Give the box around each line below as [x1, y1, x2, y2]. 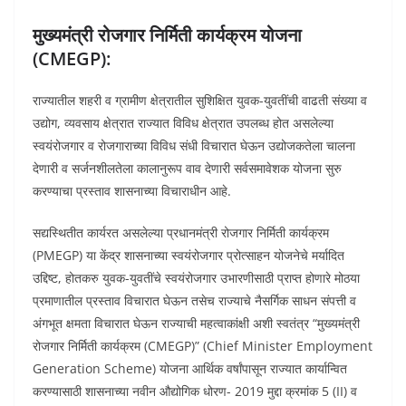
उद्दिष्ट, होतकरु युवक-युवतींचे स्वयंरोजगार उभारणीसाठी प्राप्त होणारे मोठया [33, 268, 360, 286]
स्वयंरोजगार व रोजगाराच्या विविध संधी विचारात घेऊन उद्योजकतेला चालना [33, 136, 355, 154]
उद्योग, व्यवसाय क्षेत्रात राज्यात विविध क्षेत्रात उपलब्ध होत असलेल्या [33, 113, 333, 131]
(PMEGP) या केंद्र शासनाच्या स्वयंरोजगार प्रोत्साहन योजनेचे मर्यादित [33, 246, 344, 264]
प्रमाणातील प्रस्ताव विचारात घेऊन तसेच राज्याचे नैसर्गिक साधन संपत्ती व [33, 291, 356, 309]
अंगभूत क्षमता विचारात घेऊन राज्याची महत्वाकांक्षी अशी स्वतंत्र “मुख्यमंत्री [33, 314, 360, 332]
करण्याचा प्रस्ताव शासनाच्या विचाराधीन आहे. [33, 181, 231, 199]
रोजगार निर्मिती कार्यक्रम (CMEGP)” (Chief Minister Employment [33, 336, 372, 354]
